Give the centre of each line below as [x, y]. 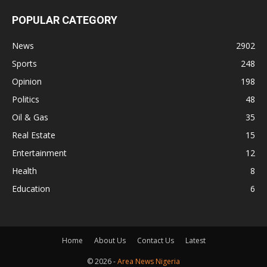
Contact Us [155, 240]
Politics [26, 99]
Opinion [27, 81]
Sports [24, 63]
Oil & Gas [30, 117]
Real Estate [34, 135]
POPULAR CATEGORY [65, 20]
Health [24, 170]
